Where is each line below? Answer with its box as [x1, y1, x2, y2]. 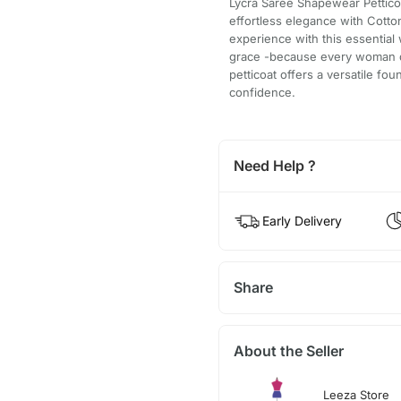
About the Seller [233, 341, 344, 360]
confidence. [228, 84, 295, 99]
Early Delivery [261, 212, 342, 228]
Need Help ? [233, 156, 316, 175]
